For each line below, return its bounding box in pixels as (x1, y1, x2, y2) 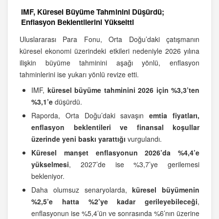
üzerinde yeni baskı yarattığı (31, 134, 126, 144)
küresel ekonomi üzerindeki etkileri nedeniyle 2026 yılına (20, 46, 199, 56)
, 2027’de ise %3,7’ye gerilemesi (69, 159, 199, 170)
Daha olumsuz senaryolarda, (31, 185, 132, 195)
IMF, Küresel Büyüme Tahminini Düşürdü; (21, 6, 164, 18)
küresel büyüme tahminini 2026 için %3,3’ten (47, 85, 199, 95)
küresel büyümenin (132, 185, 199, 195)
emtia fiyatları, (149, 110, 200, 121)
